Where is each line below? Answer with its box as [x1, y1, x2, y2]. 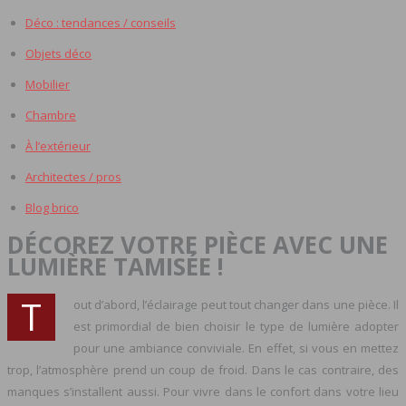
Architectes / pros [25, 169, 121, 185]
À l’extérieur [25, 138, 91, 154]
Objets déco [25, 45, 92, 62]
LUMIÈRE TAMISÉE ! [7, 250, 224, 284]
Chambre [25, 107, 76, 123]
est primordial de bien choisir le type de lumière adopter [73, 317, 399, 334]
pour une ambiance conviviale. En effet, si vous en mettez [73, 339, 399, 356]
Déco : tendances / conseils [25, 14, 176, 31]
